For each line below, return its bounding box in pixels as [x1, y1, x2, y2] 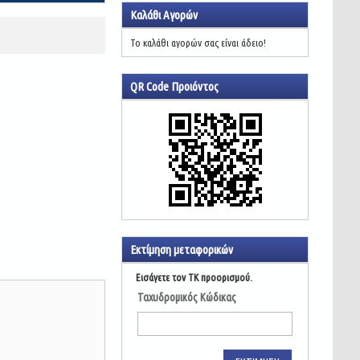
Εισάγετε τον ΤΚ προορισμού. [136, 272, 253, 283]
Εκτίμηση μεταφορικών [130, 243, 234, 256]
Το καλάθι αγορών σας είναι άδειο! [130, 37, 267, 48]
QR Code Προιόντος [130, 80, 219, 93]
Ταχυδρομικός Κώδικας [137, 291, 237, 304]
